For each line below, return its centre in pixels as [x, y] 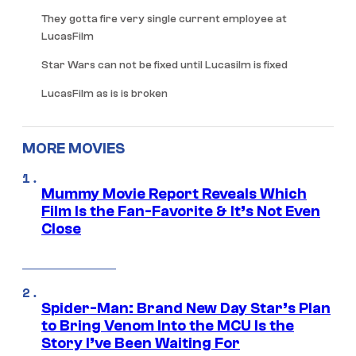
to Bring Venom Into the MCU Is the [168, 325]
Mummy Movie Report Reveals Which [174, 193]
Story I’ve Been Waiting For [141, 343]
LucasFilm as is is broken [104, 94]
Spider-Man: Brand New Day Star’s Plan [186, 308]
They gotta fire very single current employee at [164, 19]
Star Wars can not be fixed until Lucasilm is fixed [164, 66]
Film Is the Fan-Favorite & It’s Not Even [181, 211]
